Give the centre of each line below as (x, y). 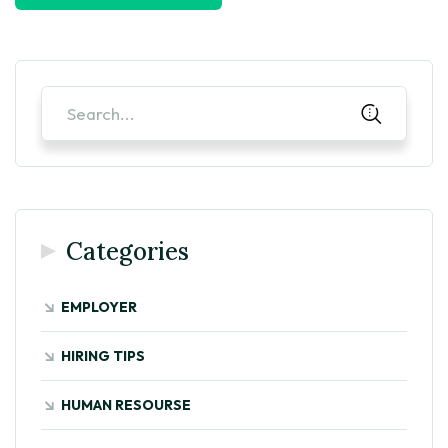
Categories (127, 251)
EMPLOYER (99, 306)
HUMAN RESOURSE (126, 404)
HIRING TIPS (103, 355)
